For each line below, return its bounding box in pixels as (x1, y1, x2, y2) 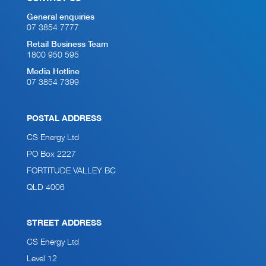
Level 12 (27, 255, 57, 263)
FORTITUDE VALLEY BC (27, 167, 116, 175)
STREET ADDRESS (27, 220, 102, 227)
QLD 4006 (27, 183, 65, 192)
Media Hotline (27, 68, 80, 76)
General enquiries (27, 14, 94, 21)
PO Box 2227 (27, 150, 76, 159)
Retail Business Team (27, 41, 108, 49)
